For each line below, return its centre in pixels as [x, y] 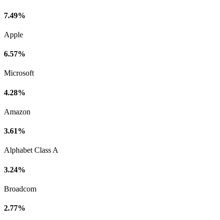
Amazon [17, 111]
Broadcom [20, 189]
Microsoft [19, 73]
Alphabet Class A [31, 150]
